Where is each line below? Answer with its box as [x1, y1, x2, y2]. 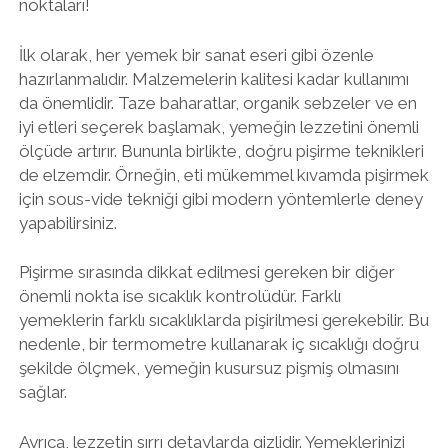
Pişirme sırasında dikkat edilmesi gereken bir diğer [18, 262, 395, 282]
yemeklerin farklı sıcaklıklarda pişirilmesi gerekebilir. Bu [18, 310, 429, 330]
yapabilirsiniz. [18, 212, 117, 233]
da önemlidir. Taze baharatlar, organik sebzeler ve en [18, 92, 417, 113]
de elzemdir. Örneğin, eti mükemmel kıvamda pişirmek [18, 164, 429, 185]
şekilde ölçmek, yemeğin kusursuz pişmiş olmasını [18, 358, 399, 378]
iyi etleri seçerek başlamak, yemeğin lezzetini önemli [18, 116, 419, 137]
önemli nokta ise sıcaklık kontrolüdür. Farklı [18, 286, 341, 306]
